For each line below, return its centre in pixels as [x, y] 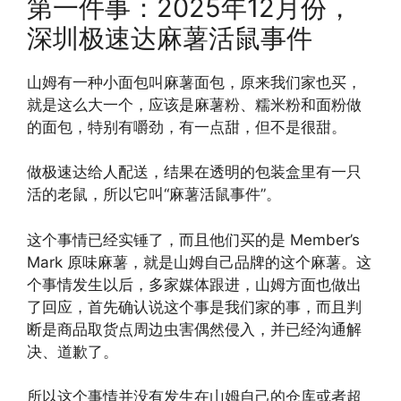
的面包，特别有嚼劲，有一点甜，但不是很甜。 [187, 127]
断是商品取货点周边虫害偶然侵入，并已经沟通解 [194, 329]
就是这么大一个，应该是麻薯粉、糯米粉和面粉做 [194, 104]
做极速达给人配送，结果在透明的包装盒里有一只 [194, 172]
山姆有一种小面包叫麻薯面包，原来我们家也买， [194, 82]
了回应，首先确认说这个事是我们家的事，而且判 [194, 307]
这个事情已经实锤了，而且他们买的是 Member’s [193, 239]
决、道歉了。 [73, 351]
